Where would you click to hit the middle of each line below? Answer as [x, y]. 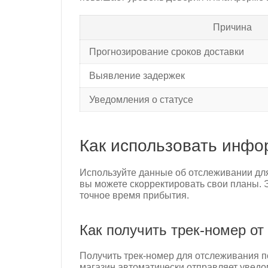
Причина [232, 28]
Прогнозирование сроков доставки [167, 52]
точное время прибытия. [134, 196]
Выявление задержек [137, 76]
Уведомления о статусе [141, 100]
